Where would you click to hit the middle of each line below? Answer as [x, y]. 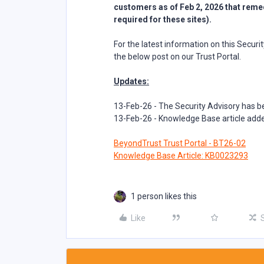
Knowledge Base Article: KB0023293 [181, 156]
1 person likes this [164, 196]
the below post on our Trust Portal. [178, 57]
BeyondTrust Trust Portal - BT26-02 [180, 143]
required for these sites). [163, 19]
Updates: [131, 81]
